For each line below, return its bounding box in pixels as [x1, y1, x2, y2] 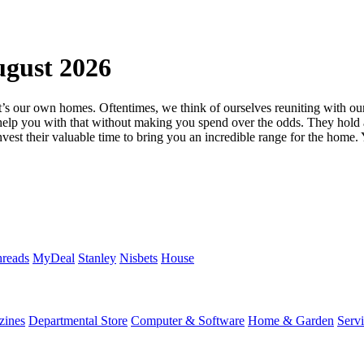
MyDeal [32, 250, 75, 265]
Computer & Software [131, 314, 245, 328]
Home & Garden [248, 314, 334, 328]
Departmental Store [28, 314, 128, 328]
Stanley [78, 250, 116, 265]
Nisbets [119, 250, 158, 265]
